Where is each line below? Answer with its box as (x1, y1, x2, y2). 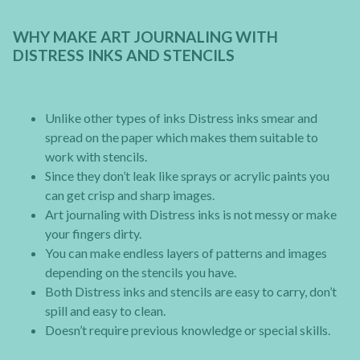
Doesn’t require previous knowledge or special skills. (45, 321, 330, 337)
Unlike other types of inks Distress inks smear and (45, 109, 317, 125)
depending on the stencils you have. (45, 264, 236, 280)
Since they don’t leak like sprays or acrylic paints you (45, 167, 329, 183)
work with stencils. (45, 148, 147, 164)
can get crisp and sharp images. (45, 186, 215, 202)
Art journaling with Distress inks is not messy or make (45, 206, 337, 222)
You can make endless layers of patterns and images (45, 244, 327, 260)
